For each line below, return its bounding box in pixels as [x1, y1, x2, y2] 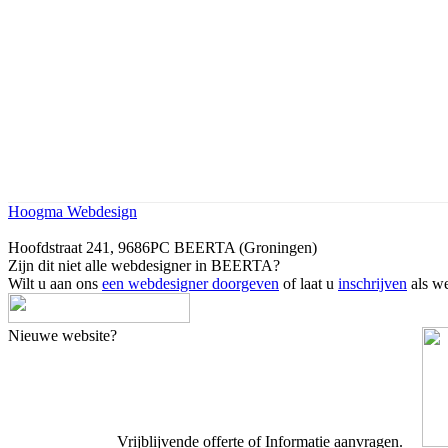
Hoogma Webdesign [8, 202, 137, 220]
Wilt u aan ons [8, 274, 102, 292]
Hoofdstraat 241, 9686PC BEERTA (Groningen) [8, 238, 317, 256]
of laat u [279, 274, 338, 292]
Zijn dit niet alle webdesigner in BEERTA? [8, 256, 280, 274]
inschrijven [338, 274, 407, 292]
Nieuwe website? [8, 326, 117, 344]
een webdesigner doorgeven [102, 274, 279, 292]
